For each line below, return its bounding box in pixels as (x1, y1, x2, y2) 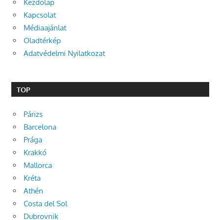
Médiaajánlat (24, 23, 66, 33)
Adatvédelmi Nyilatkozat (24, 49, 105, 58)
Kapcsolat (24, 10, 56, 20)
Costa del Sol (24, 198, 67, 208)
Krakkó (24, 147, 47, 157)
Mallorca (24, 160, 52, 170)
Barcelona (24, 122, 56, 132)
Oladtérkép (24, 36, 61, 46)
